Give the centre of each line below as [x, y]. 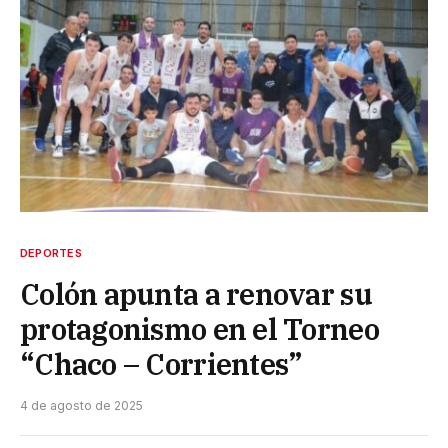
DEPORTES [51, 252]
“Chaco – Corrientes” [161, 363]
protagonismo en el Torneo [199, 328]
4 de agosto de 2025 [81, 405]
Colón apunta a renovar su [196, 293]
